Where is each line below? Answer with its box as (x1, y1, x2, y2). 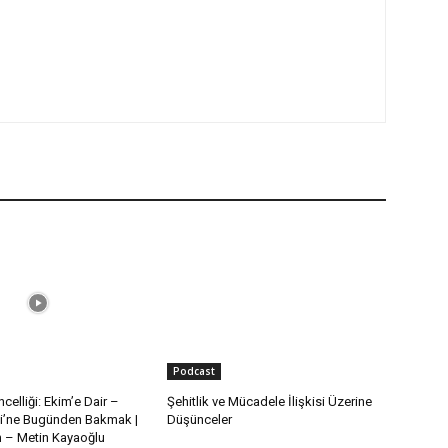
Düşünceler (167, 411, 233, 427)
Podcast (173, 363, 216, 378)
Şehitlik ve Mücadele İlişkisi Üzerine (167, 393, 373, 409)
